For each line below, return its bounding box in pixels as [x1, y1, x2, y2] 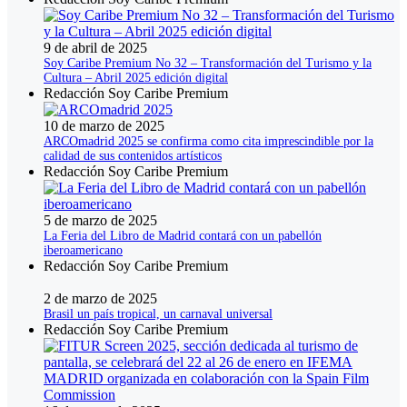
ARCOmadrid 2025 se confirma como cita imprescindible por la [44, 134, 373, 149]
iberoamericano [44, 243, 123, 258]
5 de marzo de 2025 [44, 213, 157, 229]
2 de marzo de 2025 [44, 291, 157, 307]
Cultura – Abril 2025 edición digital [44, 71, 228, 85]
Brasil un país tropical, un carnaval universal [44, 307, 273, 322]
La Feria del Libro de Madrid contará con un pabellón [44, 229, 322, 243]
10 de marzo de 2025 [44, 118, 164, 134]
